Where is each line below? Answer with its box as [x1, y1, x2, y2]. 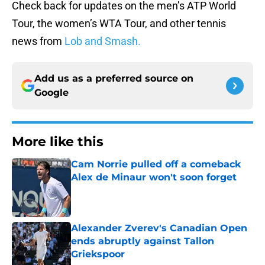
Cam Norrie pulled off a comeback [71, 159, 241, 170]
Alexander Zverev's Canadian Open [71, 222, 247, 234]
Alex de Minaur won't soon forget [71, 172, 237, 183]
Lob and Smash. [64, 35, 141, 48]
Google [34, 87, 69, 99]
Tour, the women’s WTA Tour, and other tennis [12, 17, 226, 30]
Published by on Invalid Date [70, 184, 173, 194]
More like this [12, 134, 104, 150]
